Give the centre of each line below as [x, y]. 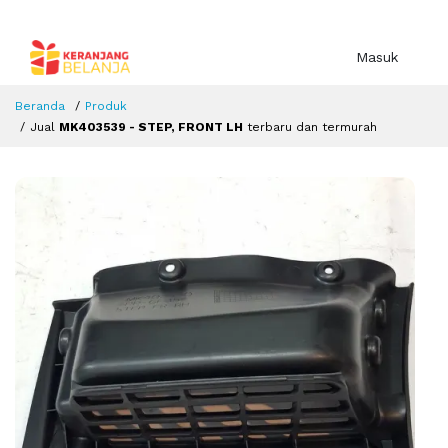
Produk [106, 106]
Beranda [40, 106]
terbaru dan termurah [310, 127]
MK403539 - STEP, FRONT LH [151, 127]
